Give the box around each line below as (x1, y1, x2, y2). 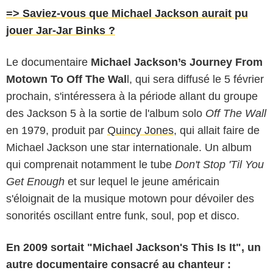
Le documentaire (6, 55, 91, 68)
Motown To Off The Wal (6, 73, 127, 85)
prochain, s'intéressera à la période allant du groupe (6, 90, 258, 102)
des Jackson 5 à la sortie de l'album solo (6, 107, 205, 119)
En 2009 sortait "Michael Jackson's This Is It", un (6, 241, 261, 253)
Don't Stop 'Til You (175, 158, 264, 171)
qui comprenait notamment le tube (6, 158, 175, 171)
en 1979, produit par (6, 124, 107, 136)
